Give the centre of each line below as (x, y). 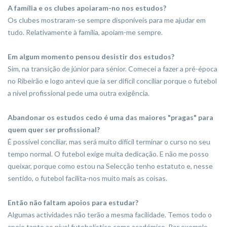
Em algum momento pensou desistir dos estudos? (91, 57)
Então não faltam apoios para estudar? (73, 203)
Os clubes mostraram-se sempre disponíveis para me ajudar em (107, 20)
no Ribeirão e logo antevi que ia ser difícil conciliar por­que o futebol (112, 81)
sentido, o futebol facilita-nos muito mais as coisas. (87, 178)
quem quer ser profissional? (54, 130)
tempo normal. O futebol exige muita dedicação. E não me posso (108, 154)
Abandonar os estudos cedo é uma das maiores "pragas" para (110, 118)
